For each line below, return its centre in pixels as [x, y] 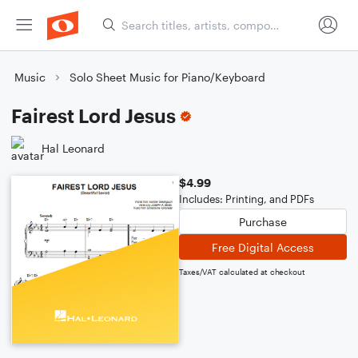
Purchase [263, 221]
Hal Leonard [73, 148]
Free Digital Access [263, 247]
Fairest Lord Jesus [93, 115]
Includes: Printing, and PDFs [247, 199]
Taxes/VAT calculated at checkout [242, 272]
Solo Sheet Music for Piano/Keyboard [167, 77]
